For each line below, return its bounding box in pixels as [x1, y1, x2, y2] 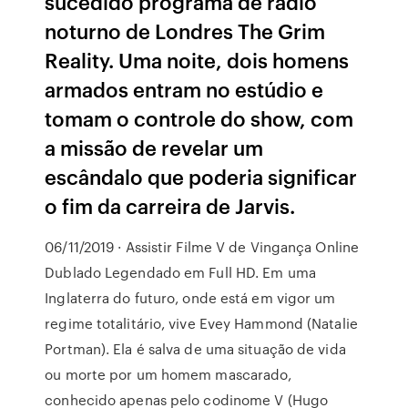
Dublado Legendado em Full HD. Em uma [45, 262, 316, 282]
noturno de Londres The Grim [45, 16, 326, 45]
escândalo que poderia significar [45, 162, 358, 190]
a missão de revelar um [45, 133, 264, 161]
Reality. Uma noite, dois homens [45, 46, 350, 74]
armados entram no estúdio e [45, 75, 324, 103]
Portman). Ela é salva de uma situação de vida [45, 339, 346, 359]
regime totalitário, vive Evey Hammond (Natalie [45, 313, 358, 333]
